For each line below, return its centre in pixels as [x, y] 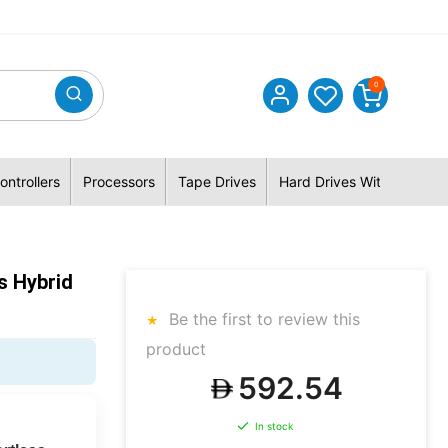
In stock [274, 426]
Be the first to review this [262, 319]
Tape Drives [216, 181]
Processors [118, 181]
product [176, 349]
